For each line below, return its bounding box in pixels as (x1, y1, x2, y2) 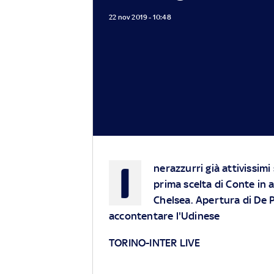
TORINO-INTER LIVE (109, 237, 201, 250)
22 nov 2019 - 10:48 (109, 12, 171, 21)
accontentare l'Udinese (109, 210, 220, 223)
